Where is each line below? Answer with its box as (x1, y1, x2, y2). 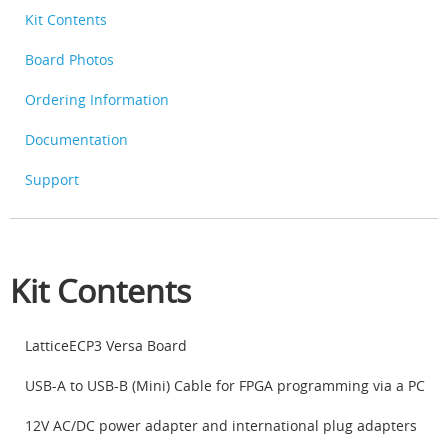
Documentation (25, 129, 128, 149)
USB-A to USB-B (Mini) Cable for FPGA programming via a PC (25, 375, 425, 395)
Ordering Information (25, 89, 169, 109)
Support (25, 169, 79, 189)
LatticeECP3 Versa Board (25, 335, 187, 355)
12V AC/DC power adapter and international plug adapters (25, 415, 417, 435)
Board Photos (25, 49, 114, 69)
